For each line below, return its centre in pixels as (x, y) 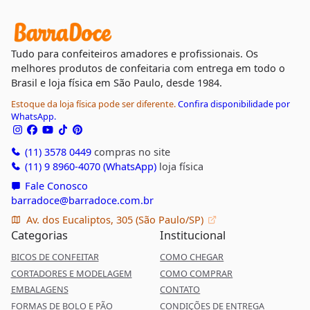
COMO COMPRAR (197, 273)
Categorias (39, 236)
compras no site (130, 151)
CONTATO (180, 290)
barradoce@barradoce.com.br (82, 200)
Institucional (193, 236)
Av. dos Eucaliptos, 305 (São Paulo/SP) (115, 220)
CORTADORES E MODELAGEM (71, 273)
